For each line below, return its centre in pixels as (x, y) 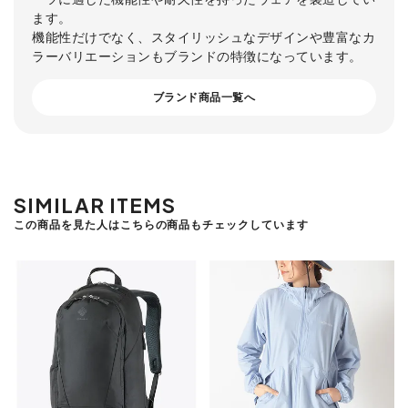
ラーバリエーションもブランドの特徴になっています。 (197, 55)
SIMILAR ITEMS (95, 204)
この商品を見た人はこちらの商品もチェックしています (161, 224)
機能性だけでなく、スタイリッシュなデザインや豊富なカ (204, 36)
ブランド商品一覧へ (204, 97)
